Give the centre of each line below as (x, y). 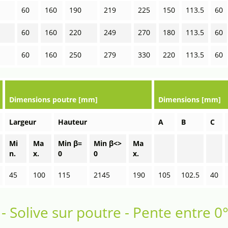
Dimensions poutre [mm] (54, 99)
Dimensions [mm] (190, 99)
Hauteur (73, 122)
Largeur (23, 122)
